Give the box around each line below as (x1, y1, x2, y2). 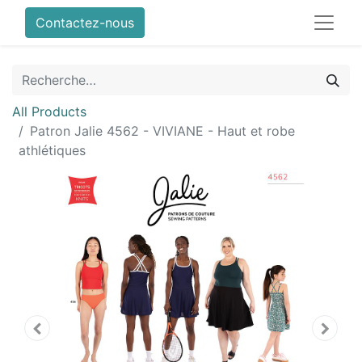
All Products (12, 103, 86, 120)
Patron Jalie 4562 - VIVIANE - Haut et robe (30, 123, 295, 139)
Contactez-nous (36, 15, 134, 31)
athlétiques (19, 142, 86, 158)
